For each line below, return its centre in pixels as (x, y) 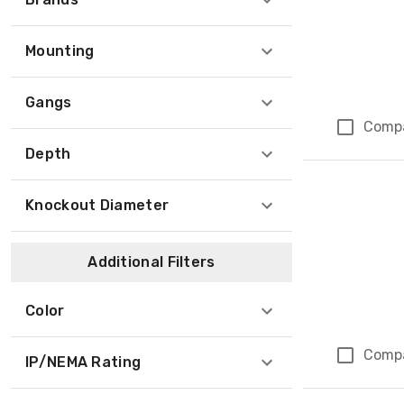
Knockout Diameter (97, 205)
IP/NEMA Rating (83, 362)
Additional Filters (151, 262)
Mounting (60, 51)
